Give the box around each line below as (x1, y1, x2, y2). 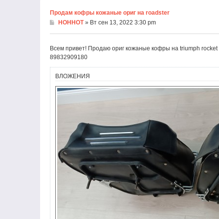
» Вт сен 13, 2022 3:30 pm (84, 19, 156, 26)
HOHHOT (58, 19, 84, 26)
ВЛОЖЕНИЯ (55, 73, 90, 80)
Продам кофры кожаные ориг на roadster (50, 9, 170, 16)
